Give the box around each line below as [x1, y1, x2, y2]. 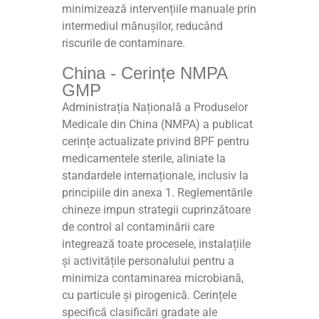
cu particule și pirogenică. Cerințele [62, 288, 237, 302]
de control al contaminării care [62, 219, 215, 234]
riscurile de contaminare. [62, 36, 186, 50]
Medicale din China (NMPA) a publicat [62, 117, 253, 131]
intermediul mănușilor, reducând [62, 19, 224, 33]
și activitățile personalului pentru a [62, 253, 235, 268]
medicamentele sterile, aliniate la [62, 151, 226, 165]
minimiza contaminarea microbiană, [62, 271, 244, 285]
